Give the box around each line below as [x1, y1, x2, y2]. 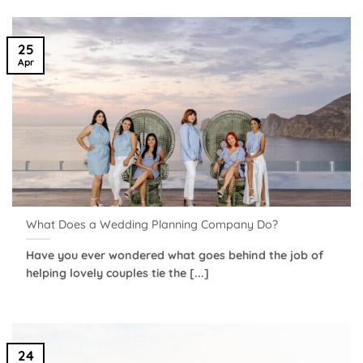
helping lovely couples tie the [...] [26, 265, 210, 280]
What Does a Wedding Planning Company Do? [26, 216, 279, 232]
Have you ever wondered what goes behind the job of [26, 247, 324, 263]
